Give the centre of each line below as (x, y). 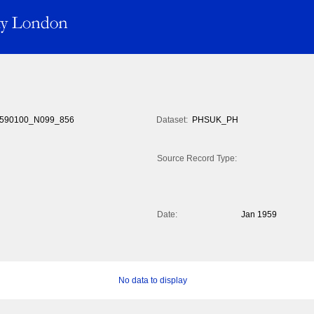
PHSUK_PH (215, 120)
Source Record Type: (197, 159)
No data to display (152, 281)
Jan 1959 (259, 215)
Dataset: (172, 120)
